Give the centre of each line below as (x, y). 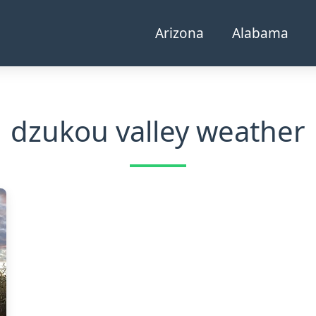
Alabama (260, 33)
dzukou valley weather (158, 131)
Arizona (180, 33)
